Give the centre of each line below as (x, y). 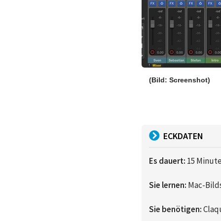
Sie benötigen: (175, 209)
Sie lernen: (168, 185)
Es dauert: (167, 161)
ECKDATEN (183, 136)
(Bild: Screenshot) (180, 80)
